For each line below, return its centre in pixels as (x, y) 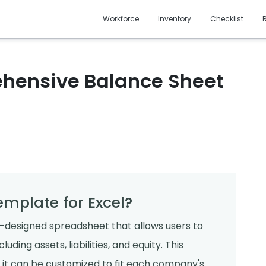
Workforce (121, 19)
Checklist (227, 19)
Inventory (175, 19)
